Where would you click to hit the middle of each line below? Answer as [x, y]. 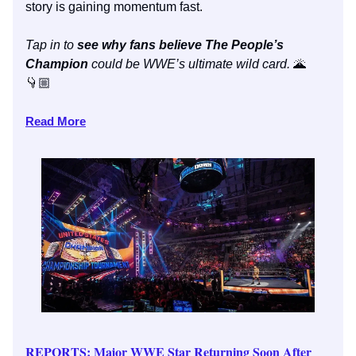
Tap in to [51, 45]
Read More [56, 122]
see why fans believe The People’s [180, 45]
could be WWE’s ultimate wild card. [192, 64]
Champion [58, 64]
